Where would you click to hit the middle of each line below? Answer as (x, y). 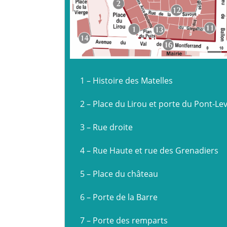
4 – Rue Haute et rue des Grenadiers (149, 150)
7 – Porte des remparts (124, 220)
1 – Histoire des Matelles (126, 80)
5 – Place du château (119, 174)
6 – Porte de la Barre (119, 197)
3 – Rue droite (106, 127)
